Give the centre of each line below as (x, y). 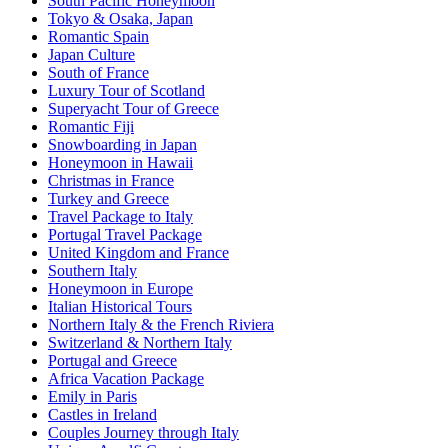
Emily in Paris (92, 396)
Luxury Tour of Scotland (126, 90)
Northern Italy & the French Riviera (161, 324)
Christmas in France (111, 180)
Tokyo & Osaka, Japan (120, 18)
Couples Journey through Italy (143, 432)
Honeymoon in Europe (120, 288)
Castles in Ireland (102, 414)
